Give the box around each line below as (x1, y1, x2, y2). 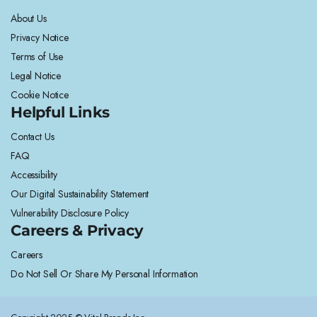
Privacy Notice (11, 30, 69, 45)
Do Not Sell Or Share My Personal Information (11, 267, 198, 281)
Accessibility (11, 168, 57, 182)
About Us (11, 11, 47, 25)
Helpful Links (11, 103, 110, 121)
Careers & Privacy (11, 221, 144, 239)
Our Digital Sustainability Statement (11, 187, 149, 201)
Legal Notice (11, 69, 62, 83)
